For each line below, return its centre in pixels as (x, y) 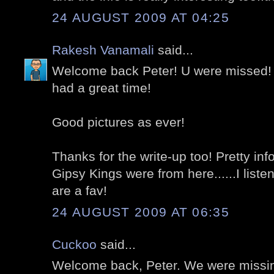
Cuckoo (74, 244)
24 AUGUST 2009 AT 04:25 (141, 17)
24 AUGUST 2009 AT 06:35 (141, 212)
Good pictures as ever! (118, 122)
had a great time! (102, 88)
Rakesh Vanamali (103, 50)
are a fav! (80, 191)
